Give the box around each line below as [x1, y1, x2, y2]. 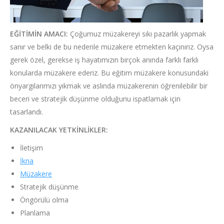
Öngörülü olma [20, 195, 68, 205]
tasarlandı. [10, 107, 43, 117]
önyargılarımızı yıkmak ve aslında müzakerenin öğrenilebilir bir [10, 81, 207, 91]
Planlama [20, 208, 50, 218]
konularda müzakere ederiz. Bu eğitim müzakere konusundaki [10, 68, 208, 78]
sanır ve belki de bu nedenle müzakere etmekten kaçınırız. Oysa [10, 42, 213, 52]
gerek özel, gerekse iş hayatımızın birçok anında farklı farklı [10, 55, 198, 65]
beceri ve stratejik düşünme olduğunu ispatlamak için [10, 94, 180, 104]
